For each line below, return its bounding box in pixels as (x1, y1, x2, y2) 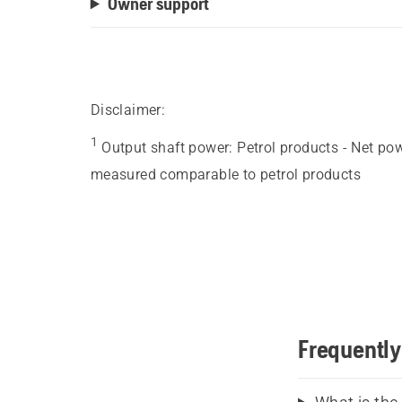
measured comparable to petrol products (90, 166, 361, 184)
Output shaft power (101, 139, 230, 157)
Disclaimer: (90, 101, 166, 119)
